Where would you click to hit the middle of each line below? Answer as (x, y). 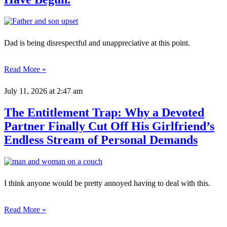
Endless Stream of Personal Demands (101, 140)
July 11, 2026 (26, 91)
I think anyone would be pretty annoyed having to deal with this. (107, 183)
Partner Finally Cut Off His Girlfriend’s (109, 126)
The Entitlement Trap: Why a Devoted (104, 113)
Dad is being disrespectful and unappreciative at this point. (98, 43)
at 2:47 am (65, 91)
